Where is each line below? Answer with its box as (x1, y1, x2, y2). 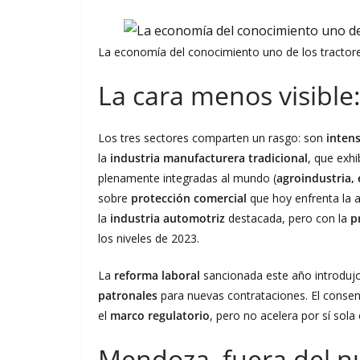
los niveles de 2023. (98, 230, 199, 246)
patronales (98, 287, 157, 303)
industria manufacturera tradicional (110, 149, 308, 166)
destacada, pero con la (225, 210, 350, 226)
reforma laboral (114, 267, 200, 283)
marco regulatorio (110, 307, 210, 323)
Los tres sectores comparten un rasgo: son (98, 129, 326, 145)
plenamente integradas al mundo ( (98, 170, 276, 186)
